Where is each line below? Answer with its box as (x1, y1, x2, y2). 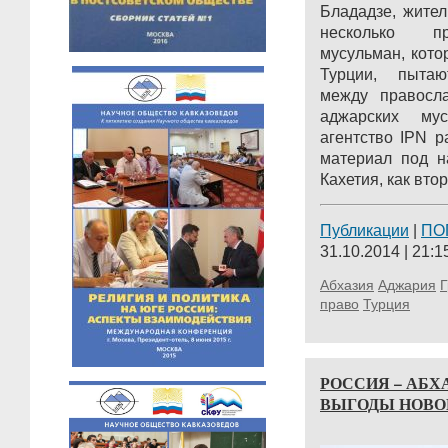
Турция (363, 296, 410, 312)
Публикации (320, 222, 409, 239)
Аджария (378, 277, 436, 293)
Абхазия (320, 277, 374, 293)
